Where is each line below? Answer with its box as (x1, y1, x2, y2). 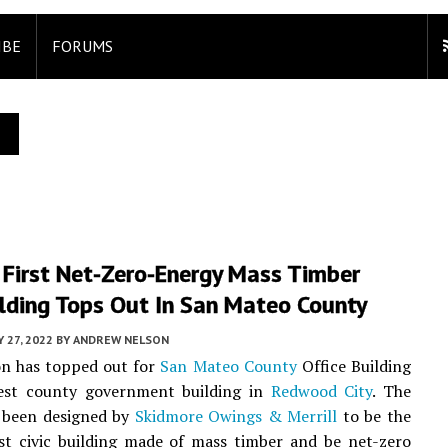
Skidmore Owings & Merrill (134, 405, 338, 427)
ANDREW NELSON (73, 332, 169, 347)
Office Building (296, 355, 411, 377)
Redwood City (270, 380, 373, 402)
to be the (337, 405, 411, 427)
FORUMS (52, 36, 113, 56)
